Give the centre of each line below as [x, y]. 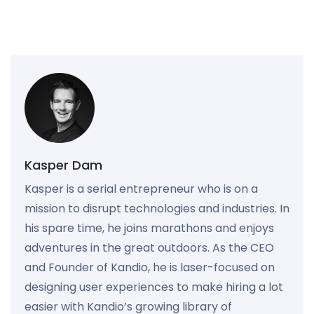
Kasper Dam [63, 165]
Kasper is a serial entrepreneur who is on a [141, 189]
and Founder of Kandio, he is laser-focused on [150, 267]
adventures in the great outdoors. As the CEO [149, 247]
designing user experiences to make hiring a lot [154, 287]
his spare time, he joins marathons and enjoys [149, 228]
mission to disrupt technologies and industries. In [157, 208]
